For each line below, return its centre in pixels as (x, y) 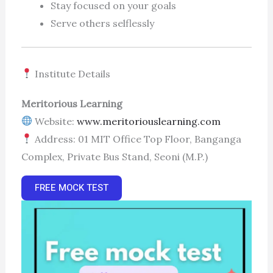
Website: (54, 121)
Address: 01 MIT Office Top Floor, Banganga (136, 139)
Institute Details (71, 73)
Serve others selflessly (102, 23)
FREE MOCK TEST (71, 187)
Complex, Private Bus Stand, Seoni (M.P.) (114, 156)
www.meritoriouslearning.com (148, 121)
